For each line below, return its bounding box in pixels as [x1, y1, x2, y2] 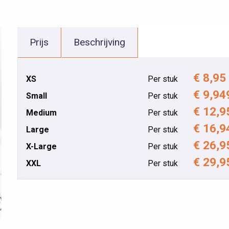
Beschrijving [74, 36, 125, 48]
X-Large [26, 141, 57, 151]
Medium [26, 107, 57, 118]
